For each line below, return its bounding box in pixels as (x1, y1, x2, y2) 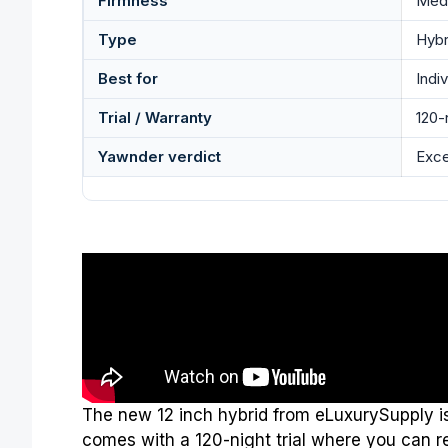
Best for (98, 69, 158, 89)
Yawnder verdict (98, 147, 221, 167)
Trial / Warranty (98, 108, 212, 128)
